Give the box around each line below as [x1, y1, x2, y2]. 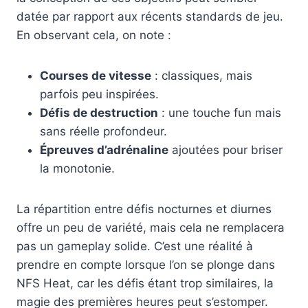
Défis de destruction [40, 105, 158, 120]
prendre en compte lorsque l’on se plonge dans [16, 257, 275, 272]
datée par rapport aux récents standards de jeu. [16, 9, 283, 23]
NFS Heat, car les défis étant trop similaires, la [16, 276, 274, 290]
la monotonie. [40, 161, 115, 175]
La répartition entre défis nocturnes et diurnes [16, 201, 272, 216]
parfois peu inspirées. [40, 87, 159, 101]
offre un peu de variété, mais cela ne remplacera [16, 220, 285, 234]
